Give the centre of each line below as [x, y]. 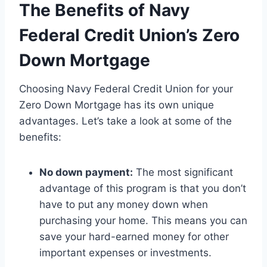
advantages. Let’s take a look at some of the [125, 121]
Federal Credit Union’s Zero [129, 35]
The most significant [183, 173]
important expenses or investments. [125, 253]
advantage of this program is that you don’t [143, 189]
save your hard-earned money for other [134, 237]
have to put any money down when [124, 205]
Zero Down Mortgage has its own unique [117, 105]
